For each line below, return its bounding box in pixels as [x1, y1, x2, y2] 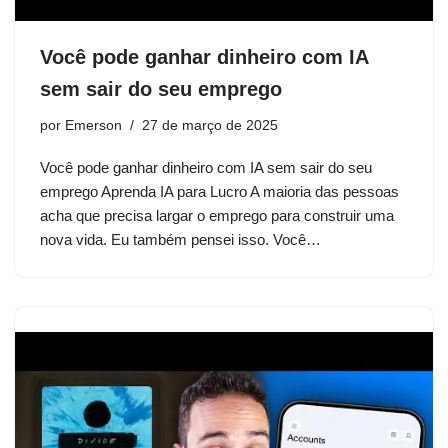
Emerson [65, 117, 122, 133]
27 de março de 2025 [142, 117, 278, 133]
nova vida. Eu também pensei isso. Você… [40, 230, 325, 248]
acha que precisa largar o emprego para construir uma [40, 206, 394, 224]
